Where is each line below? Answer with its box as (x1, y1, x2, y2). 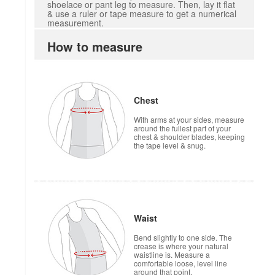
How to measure (47, 37, 143, 55)
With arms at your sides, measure (134, 114, 244, 125)
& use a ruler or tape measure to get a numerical (47, 7, 237, 20)
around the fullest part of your (134, 122, 231, 133)
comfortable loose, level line (134, 257, 227, 268)
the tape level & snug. (134, 139, 206, 150)
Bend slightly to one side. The (134, 231, 232, 242)
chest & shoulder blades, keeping (134, 131, 245, 142)
